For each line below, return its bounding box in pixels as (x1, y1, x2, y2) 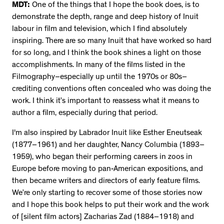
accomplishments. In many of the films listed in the (12, 61, 185, 69)
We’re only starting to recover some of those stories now (12, 189, 202, 197)
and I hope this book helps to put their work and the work (12, 201, 209, 209)
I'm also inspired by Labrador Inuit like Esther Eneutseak (12, 129, 202, 137)
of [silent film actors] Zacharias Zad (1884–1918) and (12, 213, 194, 221)
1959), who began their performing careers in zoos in (12, 153, 192, 161)
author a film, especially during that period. (12, 109, 157, 117)
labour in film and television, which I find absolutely (12, 25, 187, 33)
